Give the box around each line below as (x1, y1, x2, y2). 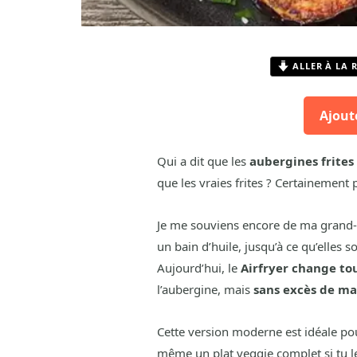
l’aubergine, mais (156, 281, 253, 298)
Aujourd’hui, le (156, 260, 241, 277)
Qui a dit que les (156, 153, 249, 170)
